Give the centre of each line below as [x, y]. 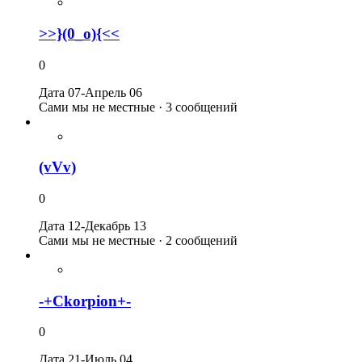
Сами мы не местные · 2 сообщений [138, 240]
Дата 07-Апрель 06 [90, 92]
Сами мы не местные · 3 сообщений [138, 107]
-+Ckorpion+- [85, 301]
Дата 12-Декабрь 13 [93, 225]
